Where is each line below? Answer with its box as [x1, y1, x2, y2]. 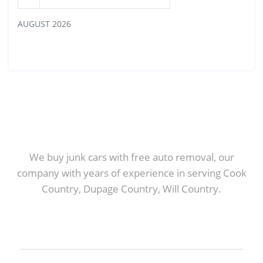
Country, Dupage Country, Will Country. [42, 181, 221, 195]
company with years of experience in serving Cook [16, 166, 247, 180]
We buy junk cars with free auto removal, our [29, 150, 234, 164]
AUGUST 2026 [18, 18, 71, 29]
